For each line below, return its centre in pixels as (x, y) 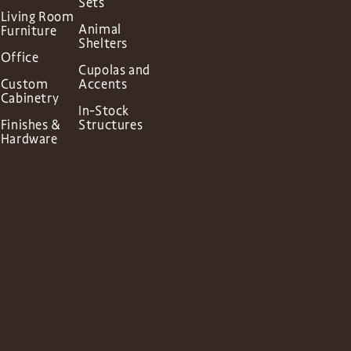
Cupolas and (114, 70)
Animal (100, 29)
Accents (103, 84)
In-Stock (104, 111)
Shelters (103, 43)
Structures (111, 125)
